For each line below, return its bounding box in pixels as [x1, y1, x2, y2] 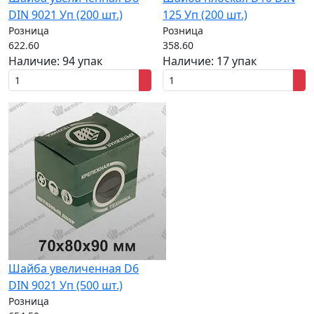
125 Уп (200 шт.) [163, 7, 247, 22]
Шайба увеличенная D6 [8, 261, 139, 276]
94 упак [62, 53, 102, 69]
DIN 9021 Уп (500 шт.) [8, 278, 123, 293]
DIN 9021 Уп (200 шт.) [8, 7, 123, 22]
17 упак [217, 53, 257, 69]
